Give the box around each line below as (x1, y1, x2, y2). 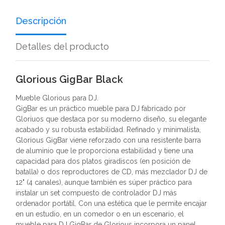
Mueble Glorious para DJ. (16, 94, 98, 102)
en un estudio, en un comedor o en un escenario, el (16, 210, 184, 218)
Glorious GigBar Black (16, 73, 123, 85)
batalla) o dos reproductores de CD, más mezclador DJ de (16, 168, 207, 176)
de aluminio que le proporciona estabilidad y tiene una (16, 147, 193, 155)
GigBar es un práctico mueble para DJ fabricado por (16, 104, 186, 113)
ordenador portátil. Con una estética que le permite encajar (16, 199, 207, 207)
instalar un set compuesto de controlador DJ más (16, 189, 177, 197)
